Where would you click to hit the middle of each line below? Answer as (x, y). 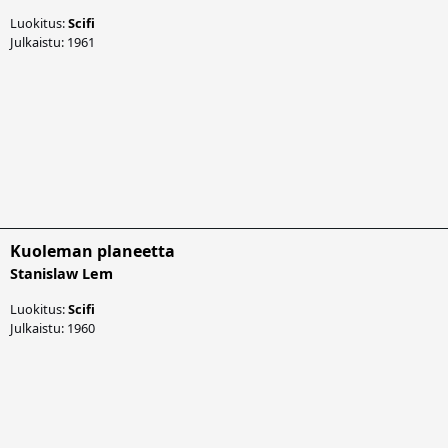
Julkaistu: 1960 (52, 327)
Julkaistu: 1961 (52, 41)
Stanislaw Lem (61, 273)
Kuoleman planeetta (92, 250)
